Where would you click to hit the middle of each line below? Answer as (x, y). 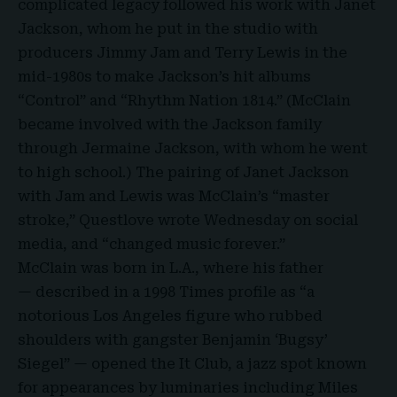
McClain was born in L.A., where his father (171, 269)
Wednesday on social (279, 221)
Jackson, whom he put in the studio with (168, 29)
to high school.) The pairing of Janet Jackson (183, 173)
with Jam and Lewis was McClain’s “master (174, 197)
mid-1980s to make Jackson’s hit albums (164, 77)
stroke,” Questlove (88, 221)
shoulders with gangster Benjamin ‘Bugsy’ (173, 340)
